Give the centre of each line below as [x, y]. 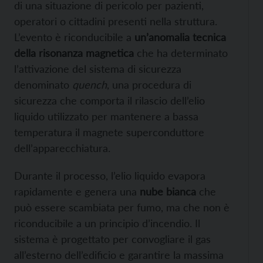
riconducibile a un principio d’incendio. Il [107, 223]
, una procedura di [149, 84]
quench [90, 84]
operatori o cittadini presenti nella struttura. [116, 21]
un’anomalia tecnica [179, 37]
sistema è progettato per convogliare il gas [112, 239]
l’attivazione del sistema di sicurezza [98, 68]
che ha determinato [181, 53]
